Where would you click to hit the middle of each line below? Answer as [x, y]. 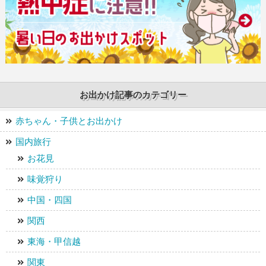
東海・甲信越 [54, 242]
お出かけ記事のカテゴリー [133, 95]
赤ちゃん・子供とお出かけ [69, 121]
